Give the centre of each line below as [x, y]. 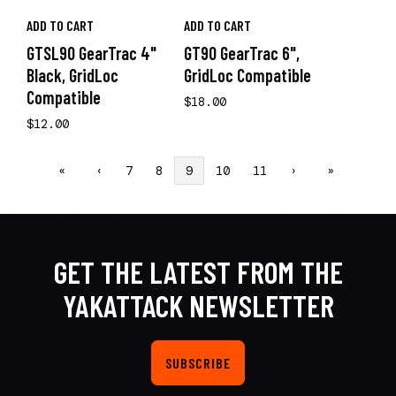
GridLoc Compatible [247, 75]
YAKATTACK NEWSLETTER [198, 305]
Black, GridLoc [72, 75]
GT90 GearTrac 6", [241, 53]
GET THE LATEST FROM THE [198, 272]
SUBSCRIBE [198, 363]
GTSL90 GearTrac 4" [91, 53]
